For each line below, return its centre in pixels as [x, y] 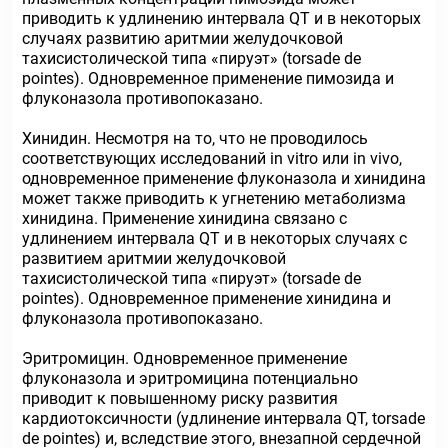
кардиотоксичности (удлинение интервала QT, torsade [223, 418]
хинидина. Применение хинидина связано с [184, 218]
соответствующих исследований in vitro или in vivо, [212, 158]
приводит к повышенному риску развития [180, 398]
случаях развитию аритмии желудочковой [182, 38]
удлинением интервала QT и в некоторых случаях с [214, 238]
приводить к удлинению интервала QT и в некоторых [221, 18]
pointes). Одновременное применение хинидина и [206, 298]
